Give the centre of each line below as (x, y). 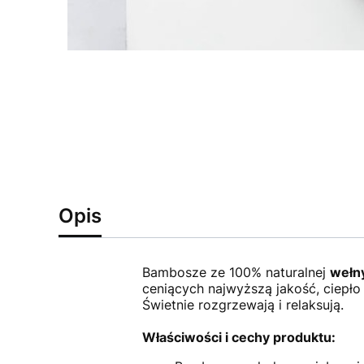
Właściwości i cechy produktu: (238, 338)
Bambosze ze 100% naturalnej (236, 273)
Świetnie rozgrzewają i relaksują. (243, 305)
